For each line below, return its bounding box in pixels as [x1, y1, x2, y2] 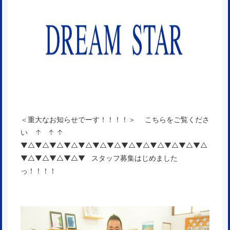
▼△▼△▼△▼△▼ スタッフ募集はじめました [21, 154, 178, 163]
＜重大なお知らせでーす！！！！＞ [21, 115, 143, 124]
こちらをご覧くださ [143, 115, 209, 124]
